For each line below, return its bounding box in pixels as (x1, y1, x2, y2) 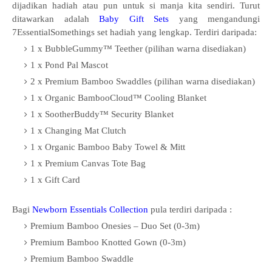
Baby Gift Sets (99, 14, 169, 24)
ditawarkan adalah (12, 14, 99, 24)
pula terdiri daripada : (148, 205, 234, 215)
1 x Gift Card (30, 175, 80, 185)
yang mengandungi (169, 14, 260, 24)
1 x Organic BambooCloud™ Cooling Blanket (30, 93, 206, 103)
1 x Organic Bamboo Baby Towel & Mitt (30, 142, 185, 152)
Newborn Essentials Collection (32, 205, 148, 215)
